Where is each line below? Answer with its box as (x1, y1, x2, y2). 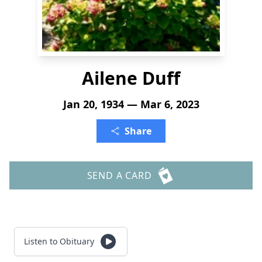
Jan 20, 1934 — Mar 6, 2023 (63, 97, 199, 111)
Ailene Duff (82, 66, 180, 90)
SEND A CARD (87, 169, 152, 182)
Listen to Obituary (24, 236, 94, 247)
